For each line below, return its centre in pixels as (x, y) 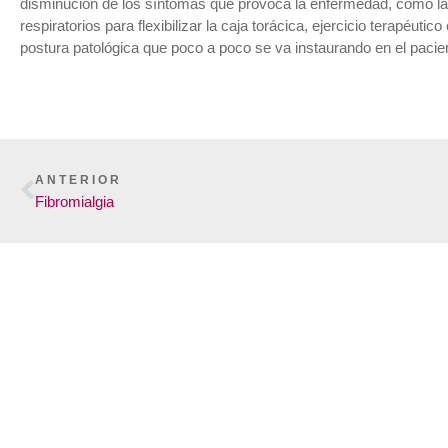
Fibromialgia (74, 202)
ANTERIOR (78, 180)
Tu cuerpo (168, 403)
